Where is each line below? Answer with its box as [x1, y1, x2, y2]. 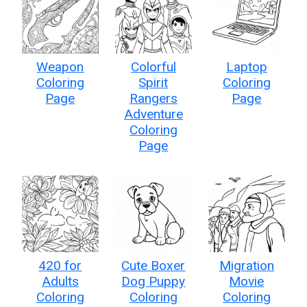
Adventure [123, 106, 183, 122]
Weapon [36, 58, 84, 75]
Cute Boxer [121, 257, 186, 273]
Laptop [225, 58, 267, 75]
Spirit [138, 74, 169, 90]
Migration [219, 257, 274, 273]
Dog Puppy [121, 273, 186, 289]
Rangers [129, 90, 177, 106]
